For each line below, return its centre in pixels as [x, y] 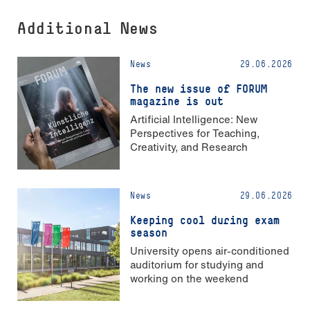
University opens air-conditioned [210, 250]
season [149, 232]
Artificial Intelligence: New [194, 119]
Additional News [88, 28]
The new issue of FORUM [199, 88]
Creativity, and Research [189, 146]
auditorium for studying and [197, 264]
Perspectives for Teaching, [195, 133]
